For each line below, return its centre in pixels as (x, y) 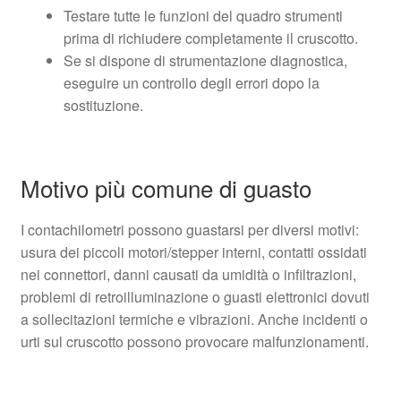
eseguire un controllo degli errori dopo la (191, 83)
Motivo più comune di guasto (166, 188)
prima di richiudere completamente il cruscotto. (210, 38)
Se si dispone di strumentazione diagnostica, (205, 61)
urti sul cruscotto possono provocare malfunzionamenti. (194, 342)
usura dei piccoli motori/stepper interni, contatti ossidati (193, 252)
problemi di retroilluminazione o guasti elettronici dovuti (195, 297)
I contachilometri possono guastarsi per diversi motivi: (189, 230)
